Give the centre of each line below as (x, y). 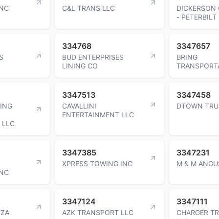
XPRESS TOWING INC (97, 163)
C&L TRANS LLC (88, 8)
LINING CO (80, 66)
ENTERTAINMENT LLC (98, 114)
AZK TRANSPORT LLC (98, 212)
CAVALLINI (79, 106)
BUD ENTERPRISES (93, 57)
